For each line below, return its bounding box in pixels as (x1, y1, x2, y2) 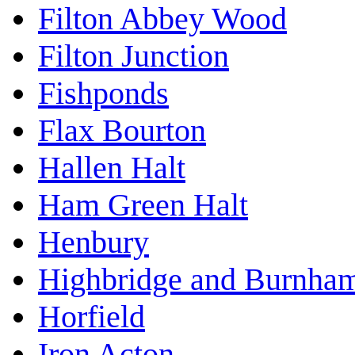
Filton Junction (38, 38, 229, 74)
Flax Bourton (38, 113, 206, 149)
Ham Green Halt (38, 187, 248, 223)
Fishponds (38, 75, 169, 112)
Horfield (38, 299, 145, 335)
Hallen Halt (38, 150, 185, 186)
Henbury (38, 224, 149, 261)
